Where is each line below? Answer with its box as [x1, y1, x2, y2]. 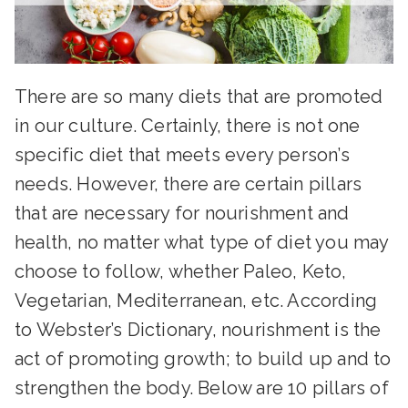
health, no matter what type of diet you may [15, 231, 389, 254]
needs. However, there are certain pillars [15, 173, 362, 196]
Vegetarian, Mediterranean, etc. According [15, 290, 378, 312]
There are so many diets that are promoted [15, 86, 383, 108]
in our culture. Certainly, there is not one [15, 115, 361, 138]
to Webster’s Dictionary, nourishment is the [15, 319, 382, 342]
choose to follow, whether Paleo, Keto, [15, 260, 347, 283]
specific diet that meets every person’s [15, 144, 350, 167]
